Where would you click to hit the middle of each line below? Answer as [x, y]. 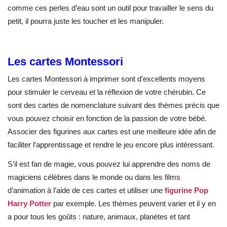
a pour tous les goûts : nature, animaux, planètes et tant [99, 217]
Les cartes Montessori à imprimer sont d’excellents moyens [106, 79]
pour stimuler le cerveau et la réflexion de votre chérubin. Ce [107, 92]
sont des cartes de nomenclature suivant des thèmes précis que [113, 105]
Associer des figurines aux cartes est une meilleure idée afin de [112, 131]
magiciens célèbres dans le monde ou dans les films [94, 177]
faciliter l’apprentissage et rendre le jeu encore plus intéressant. [112, 144]
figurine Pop [186, 191]
